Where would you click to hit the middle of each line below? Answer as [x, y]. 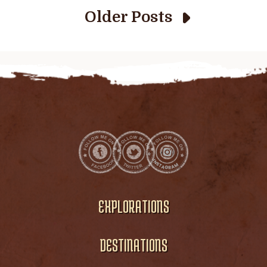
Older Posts [128, 17]
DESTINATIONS [133, 245]
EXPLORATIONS [133, 207]
